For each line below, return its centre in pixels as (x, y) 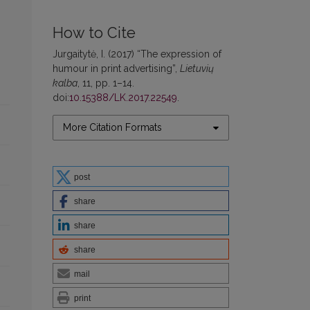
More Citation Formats (112, 128)
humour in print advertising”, (116, 69)
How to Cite (94, 33)
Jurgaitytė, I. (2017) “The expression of (137, 54)
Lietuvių (197, 69)
